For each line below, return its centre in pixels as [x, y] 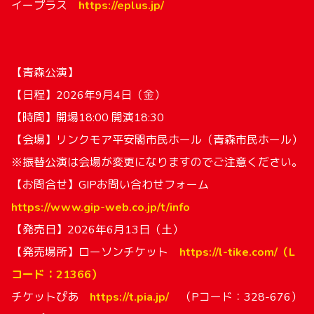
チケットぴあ [50, 297]
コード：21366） [57, 275]
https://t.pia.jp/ [129, 297]
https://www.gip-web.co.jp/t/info [101, 207]
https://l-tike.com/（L [237, 252]
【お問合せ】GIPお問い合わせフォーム [110, 185]
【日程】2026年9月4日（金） [88, 95]
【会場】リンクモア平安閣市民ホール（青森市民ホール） [157, 140]
